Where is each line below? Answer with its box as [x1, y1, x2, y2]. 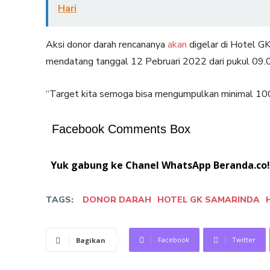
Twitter [232, 235, 256, 244]
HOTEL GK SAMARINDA [157, 194, 260, 206]
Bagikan [76, 236, 105, 245]
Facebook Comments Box [52, 122, 190, 136]
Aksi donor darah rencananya [46, 38, 168, 51]
